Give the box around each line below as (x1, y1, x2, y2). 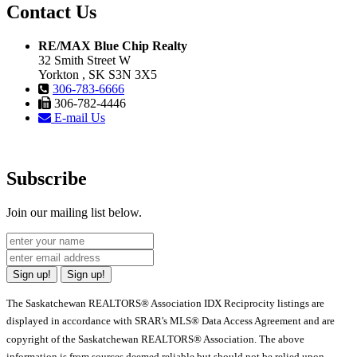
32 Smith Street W (38, 53, 131, 68)
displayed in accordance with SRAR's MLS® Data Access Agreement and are (6, 315, 335, 328)
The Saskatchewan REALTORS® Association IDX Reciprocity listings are (6, 296, 324, 309)
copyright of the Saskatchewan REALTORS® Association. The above (6, 332, 304, 345)
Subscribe (6, 167, 87, 189)
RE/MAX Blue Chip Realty (38, 39, 187, 53)
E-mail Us (51, 111, 105, 125)
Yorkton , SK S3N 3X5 (38, 68, 157, 82)
